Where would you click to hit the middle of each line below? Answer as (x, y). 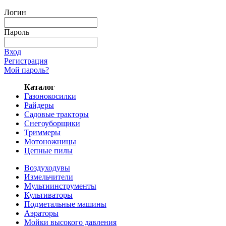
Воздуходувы (47, 167)
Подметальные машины (65, 204)
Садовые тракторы (56, 114)
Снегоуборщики (52, 123)
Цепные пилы (48, 150)
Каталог (39, 87)
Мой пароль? (26, 70)
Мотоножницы (50, 141)
